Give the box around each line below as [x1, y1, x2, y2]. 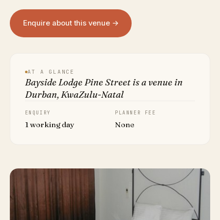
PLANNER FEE [115, 110, 156, 116]
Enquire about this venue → [23, 19, 119, 28]
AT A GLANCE [27, 68, 75, 76]
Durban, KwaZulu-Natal [25, 89, 124, 101]
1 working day [25, 120, 74, 130]
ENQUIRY [25, 110, 51, 116]
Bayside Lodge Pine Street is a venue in [25, 77, 183, 88]
